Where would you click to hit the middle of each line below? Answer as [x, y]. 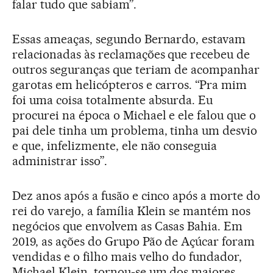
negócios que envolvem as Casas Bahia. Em [128, 226]
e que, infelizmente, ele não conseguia [115, 145]
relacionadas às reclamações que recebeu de [131, 54]
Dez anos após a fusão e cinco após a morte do [136, 195]
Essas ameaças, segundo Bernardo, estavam [129, 39]
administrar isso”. [60, 161]
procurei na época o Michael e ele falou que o [134, 115]
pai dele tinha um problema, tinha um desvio [135, 130]
